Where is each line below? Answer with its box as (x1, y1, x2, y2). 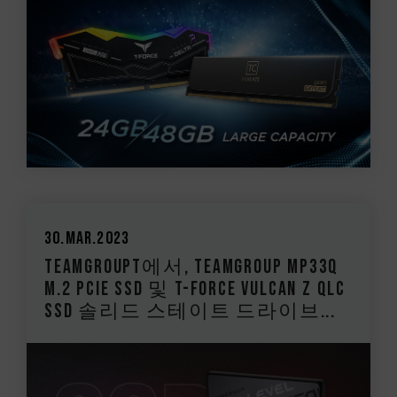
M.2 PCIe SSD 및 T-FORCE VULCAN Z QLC (44, 277, 346, 302)
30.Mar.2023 (44, 228, 130, 250)
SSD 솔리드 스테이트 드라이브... (44, 300, 336, 324)
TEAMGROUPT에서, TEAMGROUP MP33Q (44, 255, 339, 280)
